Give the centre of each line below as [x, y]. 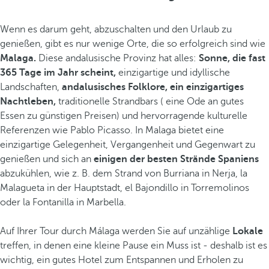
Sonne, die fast [232, 58]
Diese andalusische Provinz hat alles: [117, 58]
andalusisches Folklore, [115, 87]
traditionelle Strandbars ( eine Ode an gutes [150, 101]
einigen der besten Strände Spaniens [176, 159]
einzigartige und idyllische [173, 73]
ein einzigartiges [207, 87]
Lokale [248, 231]
